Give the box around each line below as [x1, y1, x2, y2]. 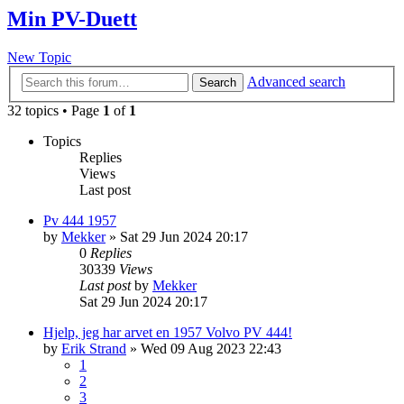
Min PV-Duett [7, 7, 137, 32]
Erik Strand [61, 340, 126, 356]
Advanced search [247, 73, 345, 89]
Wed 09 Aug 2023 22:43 [141, 340, 281, 356]
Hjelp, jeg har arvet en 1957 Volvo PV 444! [43, 324, 292, 340]
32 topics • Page [7, 102, 103, 118]
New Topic [7, 50, 71, 66]
